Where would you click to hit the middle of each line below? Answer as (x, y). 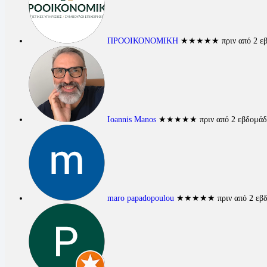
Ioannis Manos (132, 119)
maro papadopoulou (141, 198)
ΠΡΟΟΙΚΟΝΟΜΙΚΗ (143, 41)
